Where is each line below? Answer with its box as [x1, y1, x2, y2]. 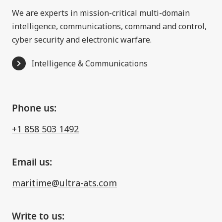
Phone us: [12, 102, 56, 116]
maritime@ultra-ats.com [12, 177, 117, 189]
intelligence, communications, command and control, [12, 21, 207, 32]
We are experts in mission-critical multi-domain [12, 7, 190, 19]
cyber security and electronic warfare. [12, 34, 152, 46]
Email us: [12, 156, 52, 170]
